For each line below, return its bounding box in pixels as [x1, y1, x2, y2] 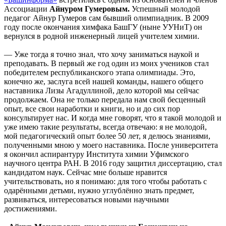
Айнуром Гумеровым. [49, 4, 132, 13]
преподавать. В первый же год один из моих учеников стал [4, 59, 209, 68]
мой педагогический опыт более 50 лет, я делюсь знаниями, [4, 131, 210, 140]
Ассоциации [4, 4, 49, 13]
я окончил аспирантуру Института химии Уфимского [4, 149, 189, 158]
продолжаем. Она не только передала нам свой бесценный [4, 95, 206, 104]
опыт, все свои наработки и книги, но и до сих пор [4, 104, 180, 113]
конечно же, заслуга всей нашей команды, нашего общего [4, 77, 203, 86]
